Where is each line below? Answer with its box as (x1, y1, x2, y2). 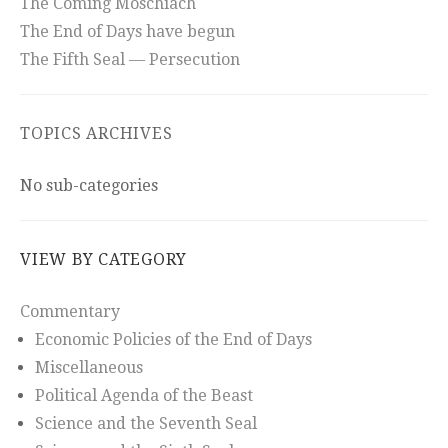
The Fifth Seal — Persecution (20, 50, 240, 70)
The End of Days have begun (20, 22, 235, 42)
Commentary (20, 302, 120, 322)
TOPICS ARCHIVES (20, 124, 173, 144)
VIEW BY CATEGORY (20, 250, 187, 270)
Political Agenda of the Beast (35, 386, 253, 406)
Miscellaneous (35, 358, 143, 378)
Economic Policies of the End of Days (35, 330, 312, 350)
